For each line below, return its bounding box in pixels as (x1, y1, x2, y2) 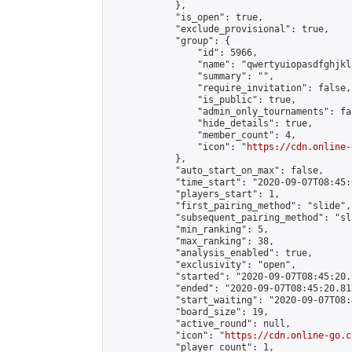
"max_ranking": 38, (109, 236, 274, 247)
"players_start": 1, (109, 189, 280, 200)
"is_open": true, (109, 12, 263, 23)
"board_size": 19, (109, 306, 269, 317)
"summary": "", (109, 71, 274, 82)
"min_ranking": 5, (109, 224, 269, 235)
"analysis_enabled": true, (109, 247, 313, 258)
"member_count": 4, (109, 130, 296, 141)
